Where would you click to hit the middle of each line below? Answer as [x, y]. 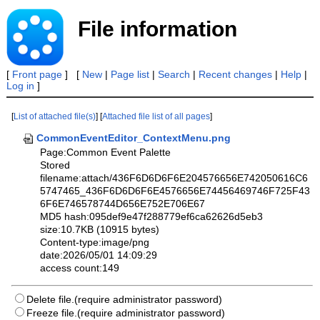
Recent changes [235, 74]
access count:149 [80, 268]
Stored [55, 165]
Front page [37, 74]
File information [157, 29]
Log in [20, 86]
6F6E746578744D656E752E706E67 [123, 204]
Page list [130, 74]
